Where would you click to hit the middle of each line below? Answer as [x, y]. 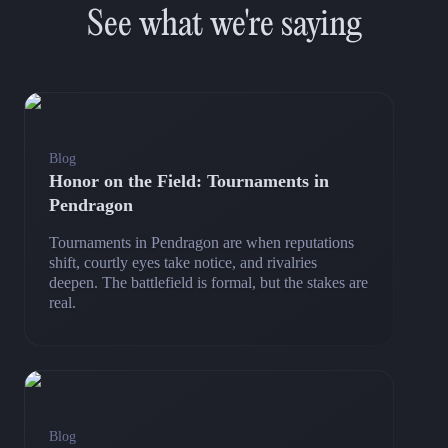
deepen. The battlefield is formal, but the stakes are [208, 282]
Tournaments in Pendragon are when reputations [201, 242]
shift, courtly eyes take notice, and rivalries [183, 262]
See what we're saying [224, 25]
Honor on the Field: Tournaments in [189, 180]
